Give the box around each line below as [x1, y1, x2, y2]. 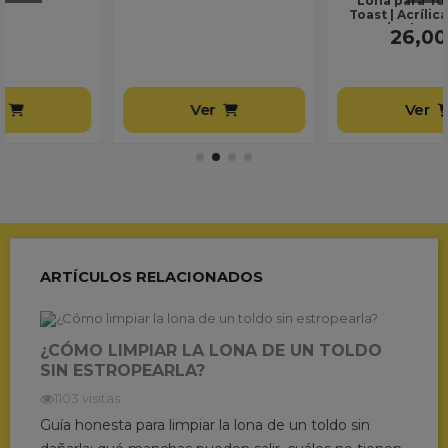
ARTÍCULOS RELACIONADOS [39, 267, 263, 286]
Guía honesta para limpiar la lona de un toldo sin [39, 415, 370, 434]
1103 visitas [53, 389, 120, 406]
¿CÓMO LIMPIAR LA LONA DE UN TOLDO [39, 341, 382, 361]
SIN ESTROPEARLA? [39, 361, 205, 381]
